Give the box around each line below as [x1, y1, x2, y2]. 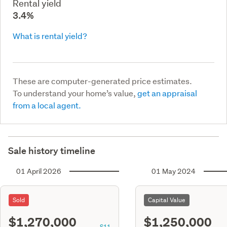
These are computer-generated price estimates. [13, 75, 192, 86]
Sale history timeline [8, 144, 95, 157]
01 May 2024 [152, 166, 196, 176]
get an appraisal [137, 87, 197, 98]
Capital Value [148, 195, 185, 204]
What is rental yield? [13, 30, 87, 41]
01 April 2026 [16, 166, 61, 176]
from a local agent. [13, 99, 81, 110]
